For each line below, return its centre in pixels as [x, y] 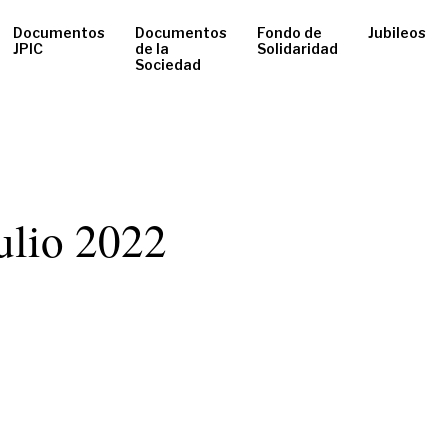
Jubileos [397, 33]
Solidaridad [297, 49]
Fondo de [289, 33]
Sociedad [168, 65]
